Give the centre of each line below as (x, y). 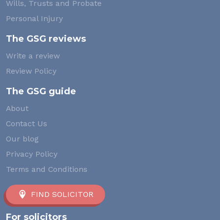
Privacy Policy (32, 154)
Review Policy (31, 71)
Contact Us (27, 123)
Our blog (22, 138)
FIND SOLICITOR (62, 194)
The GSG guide (41, 91)
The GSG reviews (46, 39)
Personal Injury (34, 18)
